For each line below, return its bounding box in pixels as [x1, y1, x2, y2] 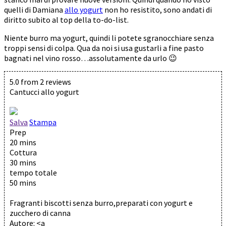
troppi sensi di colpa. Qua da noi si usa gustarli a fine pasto [4, 42, 204, 53]
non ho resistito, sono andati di [103, 4, 212, 15]
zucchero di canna [10, 207, 71, 218]
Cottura [10, 147, 37, 157]
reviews [44, 76, 71, 87]
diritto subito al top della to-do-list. [4, 14, 129, 25]
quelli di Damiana [4, 4, 65, 15]
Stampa [29, 117, 56, 127]
